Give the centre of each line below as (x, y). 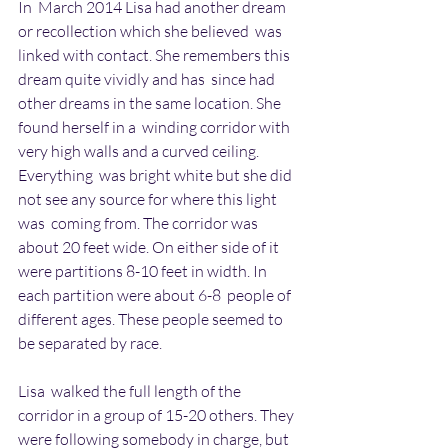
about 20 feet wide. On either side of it (151, 246)
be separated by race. (90, 342)
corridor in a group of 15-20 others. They (159, 414)
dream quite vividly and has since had (148, 78)
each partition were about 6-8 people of (156, 294)
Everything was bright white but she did (156, 174)
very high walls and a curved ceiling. (140, 150)
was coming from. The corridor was (139, 222)
